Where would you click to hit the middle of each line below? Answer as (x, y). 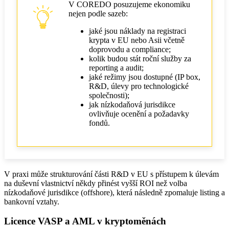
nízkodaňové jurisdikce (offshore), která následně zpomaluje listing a (114, 192)
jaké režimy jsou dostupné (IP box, (145, 77)
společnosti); (109, 95)
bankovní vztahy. (32, 201)
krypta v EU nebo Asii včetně (137, 40)
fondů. (99, 123)
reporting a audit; (116, 67)
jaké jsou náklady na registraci (138, 31)
